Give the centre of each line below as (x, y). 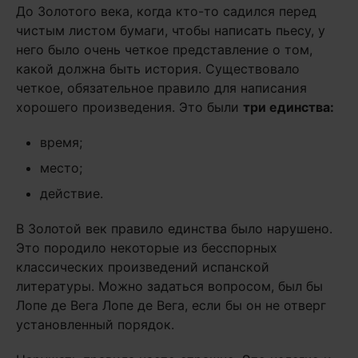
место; (61, 168)
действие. (72, 193)
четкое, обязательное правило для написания (161, 88)
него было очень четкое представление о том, (164, 50)
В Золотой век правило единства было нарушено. (174, 229)
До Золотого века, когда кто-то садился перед (166, 11)
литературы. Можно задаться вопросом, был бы (169, 286)
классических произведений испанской (143, 267)
